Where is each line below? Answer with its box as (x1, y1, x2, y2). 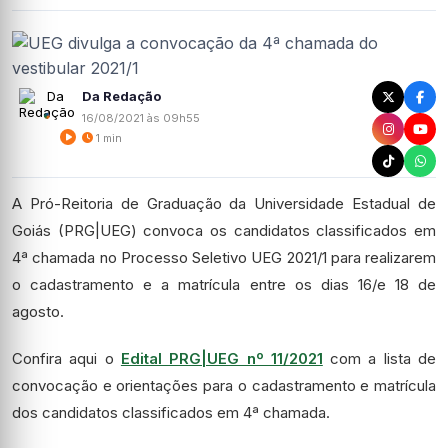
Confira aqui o (12, 349, 121, 368)
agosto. (12, 302, 64, 321)
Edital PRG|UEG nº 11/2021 (120, 349, 323, 368)
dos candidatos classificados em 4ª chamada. (12, 403, 330, 422)
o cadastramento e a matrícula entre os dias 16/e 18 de (12, 275, 436, 294)
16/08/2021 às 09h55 (82, 110, 200, 125)
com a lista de (322, 349, 437, 368)
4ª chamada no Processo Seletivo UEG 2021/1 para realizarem (12, 248, 436, 267)
